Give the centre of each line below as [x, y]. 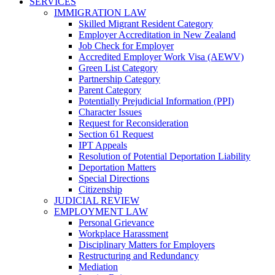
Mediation [98, 267]
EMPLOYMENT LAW [101, 211]
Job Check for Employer [126, 46]
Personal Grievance [116, 223]
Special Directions [114, 178]
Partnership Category [119, 79]
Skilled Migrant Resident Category [146, 24]
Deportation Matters [117, 167]
